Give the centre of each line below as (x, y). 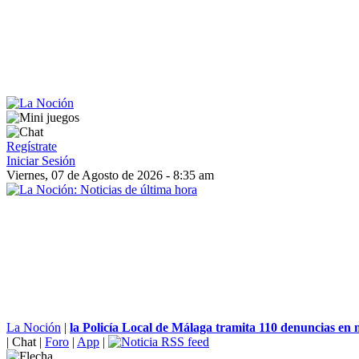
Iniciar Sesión (41, 161)
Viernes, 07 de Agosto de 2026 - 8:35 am (110, 175)
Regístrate (32, 146)
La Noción (34, 327)
